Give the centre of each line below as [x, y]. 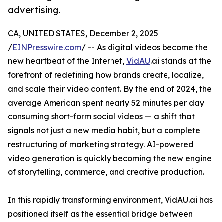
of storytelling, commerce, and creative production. [106, 172]
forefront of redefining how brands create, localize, [106, 75]
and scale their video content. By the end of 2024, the [110, 89]
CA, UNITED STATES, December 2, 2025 [83, 33]
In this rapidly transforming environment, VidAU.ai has [110, 200]
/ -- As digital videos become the [144, 47]
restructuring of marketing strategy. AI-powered [101, 144]
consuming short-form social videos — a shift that [101, 117]
